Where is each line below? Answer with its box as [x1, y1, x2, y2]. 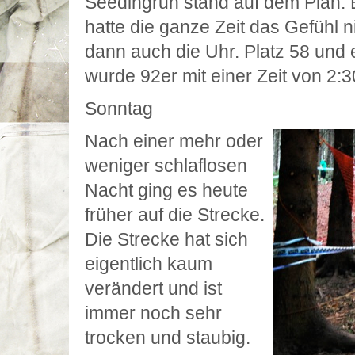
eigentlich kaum [85, 254, 212, 274]
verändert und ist [85, 278, 222, 299]
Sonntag [85, 98, 153, 119]
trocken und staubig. [85, 327, 250, 348]
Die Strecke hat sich [85, 229, 248, 250]
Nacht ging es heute [85, 180, 248, 200]
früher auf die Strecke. [85, 204, 265, 225]
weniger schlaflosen [85, 155, 247, 176]
